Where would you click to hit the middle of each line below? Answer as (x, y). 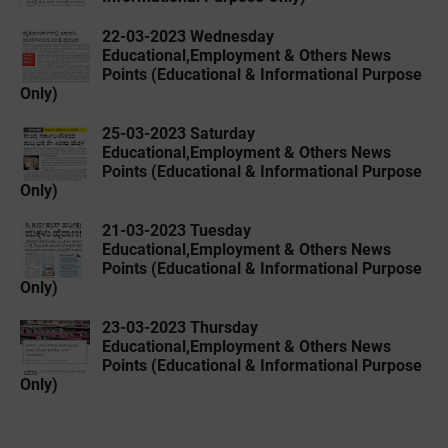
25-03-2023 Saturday (178, 134)
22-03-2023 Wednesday (188, 37)
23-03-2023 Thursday (180, 328)
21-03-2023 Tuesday (176, 231)
